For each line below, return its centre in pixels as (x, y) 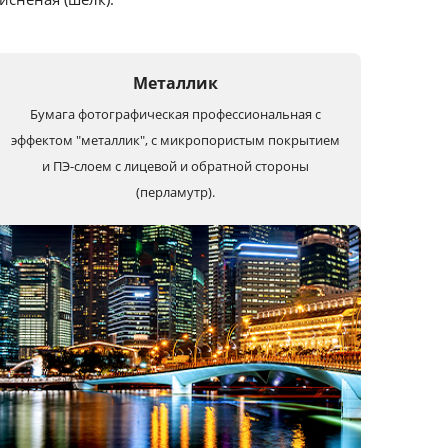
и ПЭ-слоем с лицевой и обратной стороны (176, 166)
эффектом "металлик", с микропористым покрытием (176, 140)
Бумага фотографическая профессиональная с (176, 114)
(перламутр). (176, 192)
